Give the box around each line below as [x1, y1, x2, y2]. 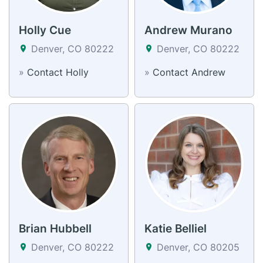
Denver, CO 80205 [154, 241, 240, 253]
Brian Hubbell [19, 221, 92, 235]
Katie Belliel [144, 221, 207, 235]
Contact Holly [27, 66, 89, 78]
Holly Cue [19, 23, 71, 37]
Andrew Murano [144, 23, 232, 37]
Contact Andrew [153, 66, 225, 78]
